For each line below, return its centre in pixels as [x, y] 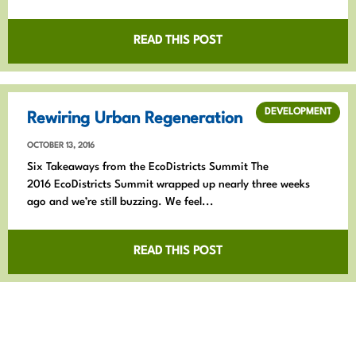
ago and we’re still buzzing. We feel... [120, 201]
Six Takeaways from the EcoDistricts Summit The [148, 166]
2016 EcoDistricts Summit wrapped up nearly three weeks [168, 184]
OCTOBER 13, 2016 [61, 145]
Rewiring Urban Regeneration [135, 119]
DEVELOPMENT [298, 112]
